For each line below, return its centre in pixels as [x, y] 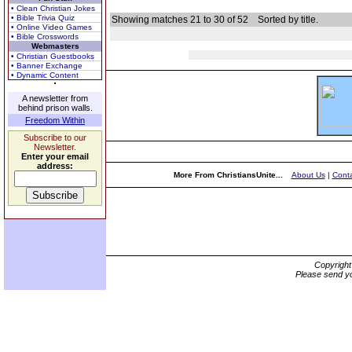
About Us [308, 175]
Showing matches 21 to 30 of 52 [181, 20]
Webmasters [55, 46]
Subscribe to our [55, 137]
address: [55, 166]
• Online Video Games [51, 27]
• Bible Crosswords [45, 37]
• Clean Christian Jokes [53, 8]
